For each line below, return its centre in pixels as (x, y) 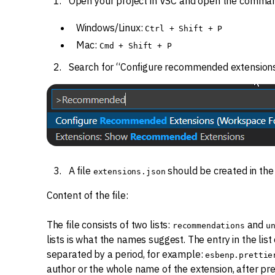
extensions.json (129, 172)
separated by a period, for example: (126, 254)
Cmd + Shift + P (135, 46)
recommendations (208, 226)
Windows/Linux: (110, 28)
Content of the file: (87, 195)
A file (81, 171)
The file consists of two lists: (109, 225)
